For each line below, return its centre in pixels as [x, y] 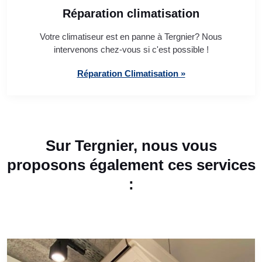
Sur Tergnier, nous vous [131, 146]
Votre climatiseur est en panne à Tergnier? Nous [131, 37]
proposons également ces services [131, 165]
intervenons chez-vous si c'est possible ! [131, 50]
